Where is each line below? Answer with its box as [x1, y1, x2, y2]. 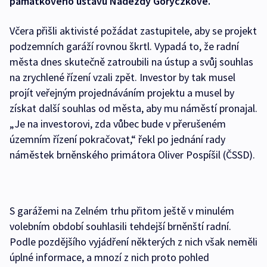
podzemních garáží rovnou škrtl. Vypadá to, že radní [10, 39, 239, 53]
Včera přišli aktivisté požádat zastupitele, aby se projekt [10, 23, 257, 38]
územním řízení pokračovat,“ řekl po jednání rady [10, 132, 225, 146]
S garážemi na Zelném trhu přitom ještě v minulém [10, 203, 234, 218]
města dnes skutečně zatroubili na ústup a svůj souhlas [10, 54, 253, 69]
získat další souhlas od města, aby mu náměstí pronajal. [10, 101, 257, 115]
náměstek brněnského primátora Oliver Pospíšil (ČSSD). [10, 147, 255, 162]
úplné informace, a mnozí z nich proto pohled [10, 250, 209, 264]
